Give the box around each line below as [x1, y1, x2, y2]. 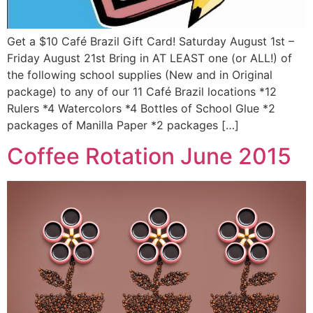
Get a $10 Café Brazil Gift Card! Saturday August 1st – [7, 34, 294, 48]
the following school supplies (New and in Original [7, 67, 272, 82]
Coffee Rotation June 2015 [7, 143, 291, 170]
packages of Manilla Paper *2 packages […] [7, 117, 239, 132]
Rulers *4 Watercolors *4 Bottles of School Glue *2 [7, 101, 275, 115]
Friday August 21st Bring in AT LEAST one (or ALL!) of [7, 50, 292, 65]
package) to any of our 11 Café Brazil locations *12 [7, 84, 277, 99]
